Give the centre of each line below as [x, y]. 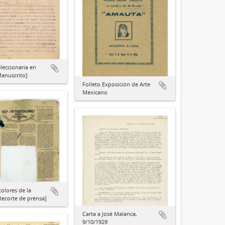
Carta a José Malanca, [110, 214]
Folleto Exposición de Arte [116, 84]
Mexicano [95, 92]
